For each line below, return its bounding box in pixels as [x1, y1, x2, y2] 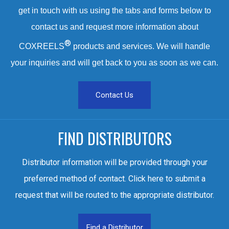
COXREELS [19, 41, 64, 51]
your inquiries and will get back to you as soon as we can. [11, 58, 218, 67]
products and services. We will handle [71, 41, 210, 51]
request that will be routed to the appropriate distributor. [15, 190, 214, 200]
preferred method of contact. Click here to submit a [24, 173, 205, 184]
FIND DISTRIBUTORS [57, 126, 172, 150]
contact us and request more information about [31, 22, 198, 31]
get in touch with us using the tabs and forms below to [18, 6, 211, 15]
